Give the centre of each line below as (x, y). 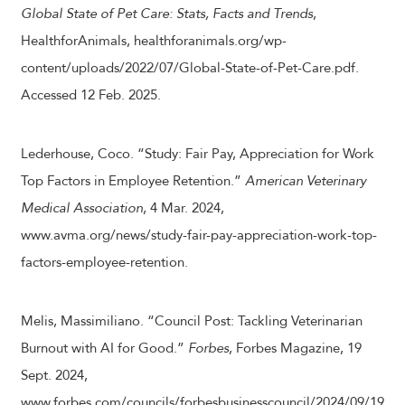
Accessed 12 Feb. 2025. (91, 95)
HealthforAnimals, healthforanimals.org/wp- (154, 41)
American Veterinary (306, 181)
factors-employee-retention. (104, 262)
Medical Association (82, 208)
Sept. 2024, (54, 375)
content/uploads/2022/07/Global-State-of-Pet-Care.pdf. (190, 68)
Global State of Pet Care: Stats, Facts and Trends (167, 14)
